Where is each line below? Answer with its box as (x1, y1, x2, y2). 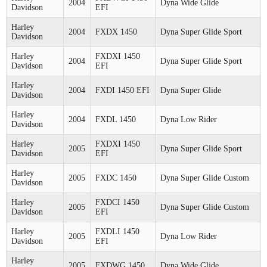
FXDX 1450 (95, 27, 137, 36)
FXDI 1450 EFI (95, 85, 150, 95)
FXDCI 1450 (95, 197, 139, 207)
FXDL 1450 (95, 114, 136, 124)
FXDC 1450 (95, 173, 136, 182)
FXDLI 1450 (95, 226, 139, 236)
